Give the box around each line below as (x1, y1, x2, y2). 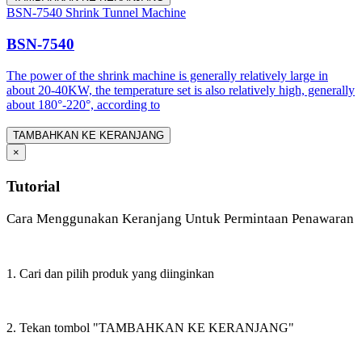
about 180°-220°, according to (6, 97, 160, 112)
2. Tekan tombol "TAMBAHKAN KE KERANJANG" (6, 320, 294, 335)
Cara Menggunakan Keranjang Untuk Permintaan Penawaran (6, 210, 354, 226)
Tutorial (6, 177, 60, 195)
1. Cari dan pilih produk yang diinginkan (6, 266, 214, 280)
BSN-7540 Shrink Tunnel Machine (6, 6, 186, 20)
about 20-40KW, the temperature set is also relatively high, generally (6, 82, 355, 97)
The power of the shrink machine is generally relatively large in (6, 68, 328, 82)
